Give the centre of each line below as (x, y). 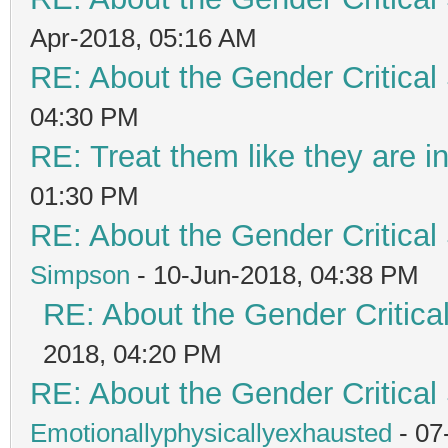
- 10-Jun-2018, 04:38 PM (274, 274)
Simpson (80, 274)
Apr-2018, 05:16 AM (143, 37)
